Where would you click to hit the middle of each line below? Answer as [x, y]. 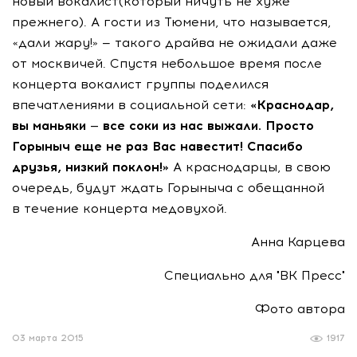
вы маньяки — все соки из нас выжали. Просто [163, 126]
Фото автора [300, 309]
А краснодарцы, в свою [250, 167]
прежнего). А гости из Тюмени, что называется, [171, 22]
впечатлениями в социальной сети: [131, 105]
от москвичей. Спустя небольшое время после [167, 63]
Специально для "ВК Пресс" [255, 275]
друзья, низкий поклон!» [90, 167]
